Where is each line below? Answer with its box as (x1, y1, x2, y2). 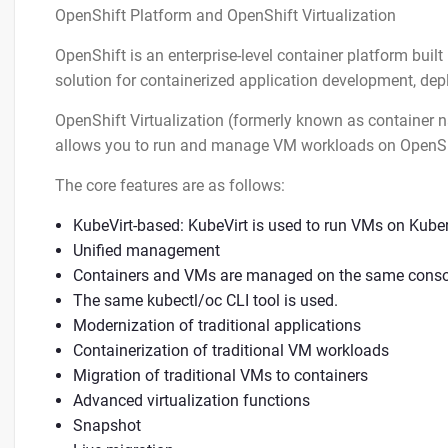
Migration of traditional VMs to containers (73, 366, 368, 385)
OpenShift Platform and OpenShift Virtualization (55, 6, 396, 25)
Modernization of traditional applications (73, 316, 361, 335)
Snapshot (73, 416, 141, 435)
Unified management (73, 241, 220, 260)
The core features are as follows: (55, 176, 285, 195)
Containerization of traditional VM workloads (73, 341, 389, 360)
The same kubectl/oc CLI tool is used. (73, 291, 338, 310)
